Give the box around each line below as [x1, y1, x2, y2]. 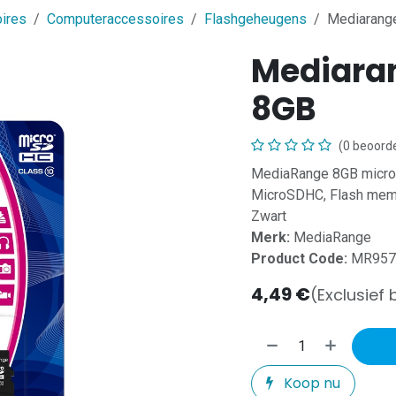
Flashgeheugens [204, 11, 307, 28]
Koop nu [280, 373, 340, 394]
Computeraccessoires [47, 11, 184, 28]
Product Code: [251, 250, 347, 268]
